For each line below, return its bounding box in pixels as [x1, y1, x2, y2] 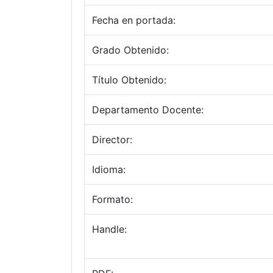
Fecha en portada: [92, 14, 175, 26]
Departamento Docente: [92, 104, 204, 116]
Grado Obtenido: [92, 44, 169, 56]
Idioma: [92, 163, 126, 175]
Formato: [92, 193, 133, 205]
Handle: [92, 223, 127, 235]
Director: [92, 133, 132, 146]
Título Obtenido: [92, 74, 166, 86]
